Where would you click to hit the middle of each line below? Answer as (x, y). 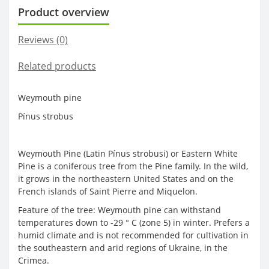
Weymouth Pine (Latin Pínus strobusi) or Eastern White (128, 153)
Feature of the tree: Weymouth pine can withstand (119, 210)
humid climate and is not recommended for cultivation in (133, 235)
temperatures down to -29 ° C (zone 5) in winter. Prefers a (134, 222)
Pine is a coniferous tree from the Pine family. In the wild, (133, 166)
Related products (57, 66)
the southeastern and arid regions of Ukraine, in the (123, 247)
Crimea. (34, 260)
